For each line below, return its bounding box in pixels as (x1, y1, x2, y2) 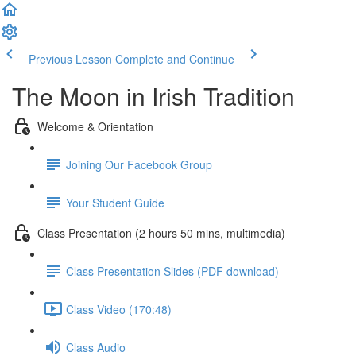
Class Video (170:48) (66, 300, 172, 317)
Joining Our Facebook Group (66, 156, 212, 172)
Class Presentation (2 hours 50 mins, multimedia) (37, 224, 285, 241)
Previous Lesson (29, 51, 112, 67)
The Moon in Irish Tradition (12, 79, 295, 113)
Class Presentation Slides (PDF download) (66, 262, 279, 279)
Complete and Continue (115, 51, 234, 67)
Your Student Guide (66, 194, 164, 211)
